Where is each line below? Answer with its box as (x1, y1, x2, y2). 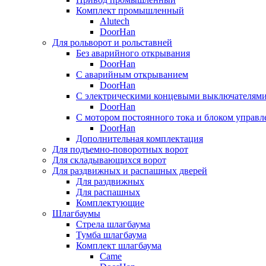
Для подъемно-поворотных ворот (52, 144, 188, 154)
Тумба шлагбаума (76, 230, 147, 240)
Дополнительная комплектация (76, 134, 203, 144)
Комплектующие (76, 198, 144, 208)
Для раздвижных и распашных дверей (52, 166, 207, 176)
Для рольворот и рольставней (52, 37, 172, 47)
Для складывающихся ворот (52, 155, 166, 165)
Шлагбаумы (52, 208, 100, 218)
